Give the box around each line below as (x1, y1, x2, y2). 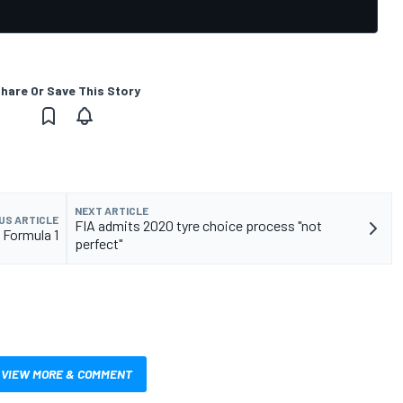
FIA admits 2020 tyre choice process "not (75, 217, 322, 235)
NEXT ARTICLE (75, 204, 148, 218)
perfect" (75, 235, 122, 253)
